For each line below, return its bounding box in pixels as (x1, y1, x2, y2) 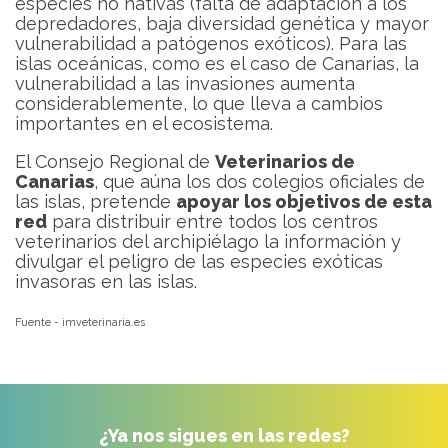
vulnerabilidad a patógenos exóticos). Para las (15, 33, 407, 55)
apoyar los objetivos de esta (176, 191, 432, 213)
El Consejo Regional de (15, 151, 215, 173)
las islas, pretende (15, 191, 176, 213)
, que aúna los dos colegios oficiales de (94, 171, 425, 193)
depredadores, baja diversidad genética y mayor (15, 13, 429, 35)
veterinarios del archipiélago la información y (15, 231, 401, 253)
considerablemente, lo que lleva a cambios (15, 93, 383, 115)
